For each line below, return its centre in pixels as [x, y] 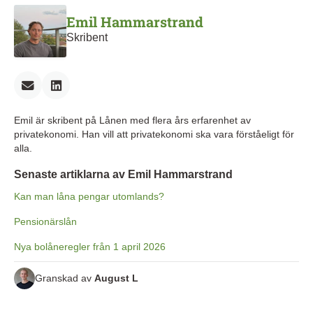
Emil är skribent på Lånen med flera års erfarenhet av [132, 120]
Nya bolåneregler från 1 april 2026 [90, 246]
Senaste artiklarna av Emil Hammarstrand [123, 174]
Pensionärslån [45, 221]
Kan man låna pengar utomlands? [89, 196]
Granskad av [65, 278]
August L [116, 278]
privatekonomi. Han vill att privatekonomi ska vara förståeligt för [154, 134]
